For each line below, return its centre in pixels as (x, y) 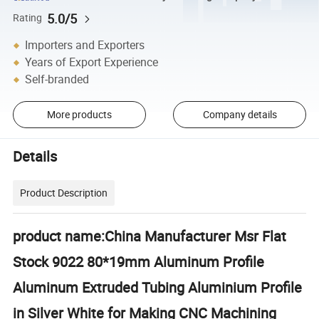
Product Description (64, 193)
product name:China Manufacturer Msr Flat (150, 236)
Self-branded (57, 79)
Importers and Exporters (85, 45)
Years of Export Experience (92, 62)
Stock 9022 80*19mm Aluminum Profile (139, 262)
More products (79, 115)
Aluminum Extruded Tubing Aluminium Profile (158, 288)
